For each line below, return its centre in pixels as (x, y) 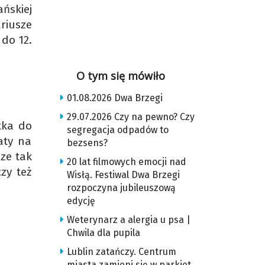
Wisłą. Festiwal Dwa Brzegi (123, 175)
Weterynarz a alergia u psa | (128, 220)
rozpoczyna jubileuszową (121, 188)
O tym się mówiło (121, 76)
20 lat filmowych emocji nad (126, 162)
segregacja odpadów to (117, 130)
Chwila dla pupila (103, 233)
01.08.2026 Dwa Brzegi (114, 98)
